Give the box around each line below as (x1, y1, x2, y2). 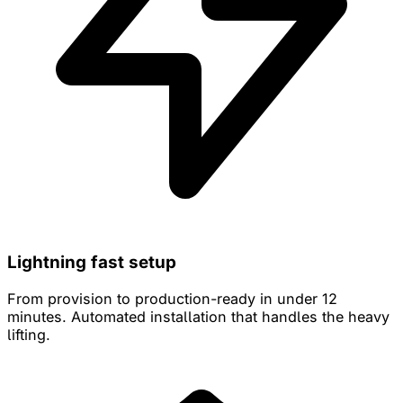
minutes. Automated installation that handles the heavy (7, 307, 390, 326)
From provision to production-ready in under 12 (7, 289, 337, 308)
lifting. (7, 325, 50, 344)
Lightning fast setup (7, 252, 176, 273)
